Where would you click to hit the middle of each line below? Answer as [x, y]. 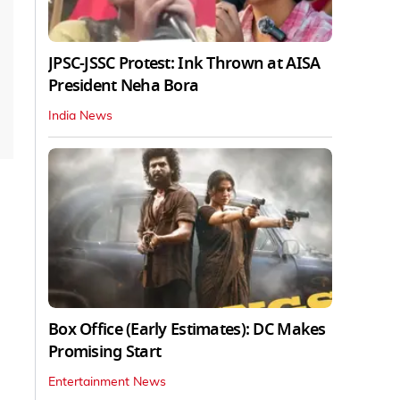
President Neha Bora [124, 85]
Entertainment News [107, 382]
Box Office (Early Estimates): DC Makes [187, 329]
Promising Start [105, 351]
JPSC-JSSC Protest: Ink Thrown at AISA [184, 63]
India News [80, 116]
